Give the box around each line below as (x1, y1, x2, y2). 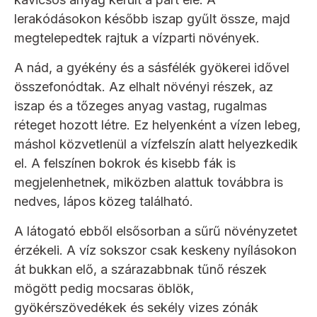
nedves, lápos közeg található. (14, 194, 193, 209)
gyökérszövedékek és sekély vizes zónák (14, 300, 258, 316)
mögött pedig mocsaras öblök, (14, 281, 194, 296)
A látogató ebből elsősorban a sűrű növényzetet (14, 224, 297, 239)
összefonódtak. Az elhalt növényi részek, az (14, 79, 273, 95)
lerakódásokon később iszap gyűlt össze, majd (14, 11, 290, 27)
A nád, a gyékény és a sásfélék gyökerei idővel (14, 60, 289, 76)
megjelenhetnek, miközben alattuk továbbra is (14, 175, 283, 190)
